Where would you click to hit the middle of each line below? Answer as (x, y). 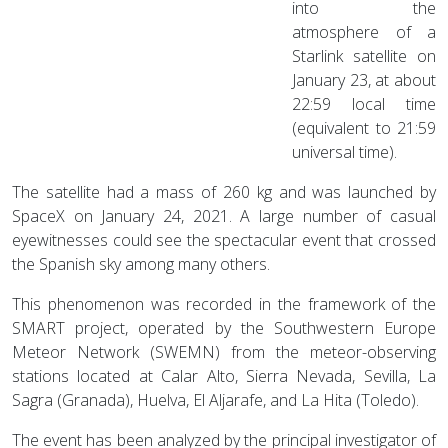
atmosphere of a (364, 31)
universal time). (344, 151)
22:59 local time (364, 103)
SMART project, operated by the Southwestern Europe (224, 327)
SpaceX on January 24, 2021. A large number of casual (224, 215)
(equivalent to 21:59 (364, 127)
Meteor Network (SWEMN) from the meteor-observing (224, 351)
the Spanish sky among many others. (141, 263)
